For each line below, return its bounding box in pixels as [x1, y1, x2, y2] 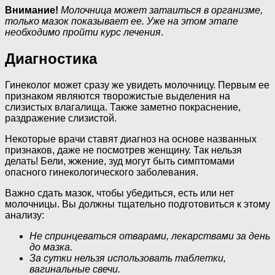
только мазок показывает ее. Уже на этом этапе [5, 16, 238, 27]
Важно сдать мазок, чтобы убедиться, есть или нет [5, 188, 234, 199]
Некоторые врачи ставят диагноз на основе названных [5, 134, 257, 145]
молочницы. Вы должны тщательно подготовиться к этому [5, 199, 270, 210]
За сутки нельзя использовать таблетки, [29, 253, 226, 264]
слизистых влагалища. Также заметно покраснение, [5, 102, 241, 113]
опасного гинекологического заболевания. [5, 167, 198, 178]
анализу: [5, 210, 44, 221]
